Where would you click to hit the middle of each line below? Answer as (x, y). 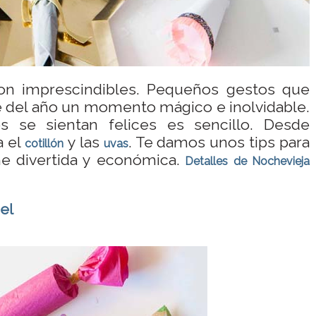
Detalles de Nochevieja (245, 161)
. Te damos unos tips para (219, 142)
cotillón (44, 143)
